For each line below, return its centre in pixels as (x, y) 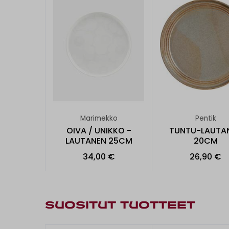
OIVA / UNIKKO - (99, 130)
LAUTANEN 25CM (99, 141)
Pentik (205, 119)
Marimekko (99, 119)
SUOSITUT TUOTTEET (120, 206)
